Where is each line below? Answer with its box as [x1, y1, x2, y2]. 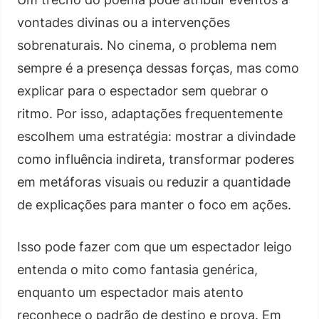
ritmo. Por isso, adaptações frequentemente [17, 105, 283, 121]
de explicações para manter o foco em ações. [17, 197, 291, 212]
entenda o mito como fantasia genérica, [17, 261, 258, 277]
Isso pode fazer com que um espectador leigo [17, 239, 292, 254]
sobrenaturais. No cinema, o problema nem [17, 37, 277, 53]
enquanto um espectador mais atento [17, 284, 244, 300]
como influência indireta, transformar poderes [17, 151, 294, 167]
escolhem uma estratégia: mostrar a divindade [17, 128, 296, 144]
